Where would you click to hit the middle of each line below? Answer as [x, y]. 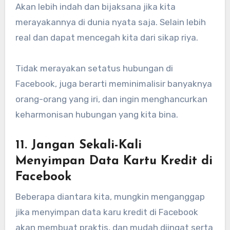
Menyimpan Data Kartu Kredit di [114, 161]
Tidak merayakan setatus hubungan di [94, 69]
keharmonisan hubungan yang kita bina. [97, 115]
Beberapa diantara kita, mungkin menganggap [110, 196]
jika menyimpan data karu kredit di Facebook [107, 212]
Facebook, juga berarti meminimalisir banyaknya [113, 84]
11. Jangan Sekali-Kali [78, 146]
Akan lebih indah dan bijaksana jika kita [95, 7]
